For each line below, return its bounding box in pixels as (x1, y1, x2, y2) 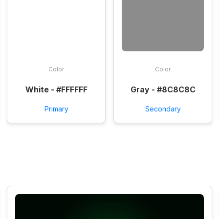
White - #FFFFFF (25, 84, 88, 94)
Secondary (145, 105, 181, 113)
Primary (44, 105, 68, 113)
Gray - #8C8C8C (130, 84, 196, 94)
